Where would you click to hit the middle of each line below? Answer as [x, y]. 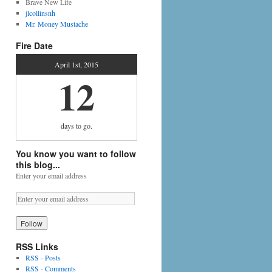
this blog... [38, 165]
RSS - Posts [43, 258]
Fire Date [34, 46]
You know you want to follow [76, 154]
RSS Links [37, 247]
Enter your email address [51, 176]
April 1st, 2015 [76, 64]
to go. [83, 126]
